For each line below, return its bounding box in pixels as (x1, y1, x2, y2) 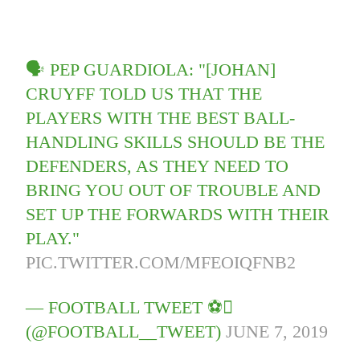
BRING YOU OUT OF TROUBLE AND (26, 180, 321, 201)
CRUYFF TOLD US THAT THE (26, 84, 263, 104)
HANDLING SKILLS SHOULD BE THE (26, 132, 325, 153)
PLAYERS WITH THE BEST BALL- (26, 108, 296, 129)
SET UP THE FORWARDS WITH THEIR (26, 204, 330, 225)
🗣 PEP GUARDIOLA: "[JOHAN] (26, 59, 276, 80)
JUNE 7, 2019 (226, 321, 329, 342)
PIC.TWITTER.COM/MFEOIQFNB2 (26, 252, 297, 273)
